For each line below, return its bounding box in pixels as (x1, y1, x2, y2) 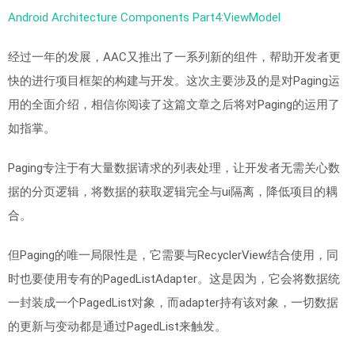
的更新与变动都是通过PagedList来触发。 (8, 319, 227, 334)
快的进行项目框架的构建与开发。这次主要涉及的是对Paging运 (8, 74, 340, 88)
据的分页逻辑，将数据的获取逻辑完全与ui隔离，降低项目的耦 (8, 185, 338, 199)
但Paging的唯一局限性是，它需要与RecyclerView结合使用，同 (8, 248, 338, 262)
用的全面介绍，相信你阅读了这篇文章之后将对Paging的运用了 (8, 97, 340, 112)
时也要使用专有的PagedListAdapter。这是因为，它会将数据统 (8, 272, 340, 286)
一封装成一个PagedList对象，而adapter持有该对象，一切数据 (8, 296, 338, 310)
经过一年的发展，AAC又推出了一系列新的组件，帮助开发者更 (8, 50, 341, 64)
